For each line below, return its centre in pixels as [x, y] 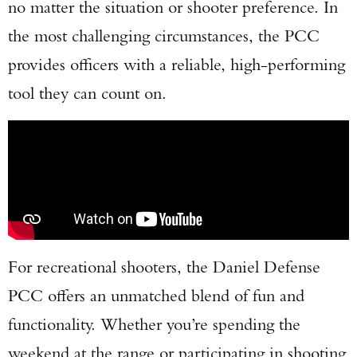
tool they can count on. [87, 93]
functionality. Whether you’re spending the [154, 324]
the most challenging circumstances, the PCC [164, 35]
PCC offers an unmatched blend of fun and [156, 295]
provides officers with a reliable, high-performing [177, 64]
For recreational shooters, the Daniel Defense [164, 267]
